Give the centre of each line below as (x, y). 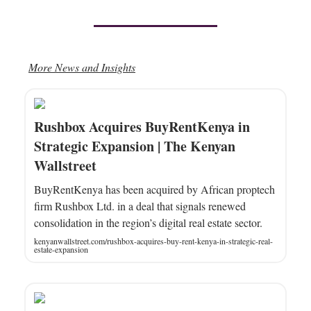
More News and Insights (82, 67)
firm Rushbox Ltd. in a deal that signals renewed (140, 206)
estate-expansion (61, 250)
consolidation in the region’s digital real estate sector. (148, 223)
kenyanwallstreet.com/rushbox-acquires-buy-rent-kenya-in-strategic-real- (153, 241)
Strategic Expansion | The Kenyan (135, 146)
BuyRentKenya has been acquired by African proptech (154, 190)
